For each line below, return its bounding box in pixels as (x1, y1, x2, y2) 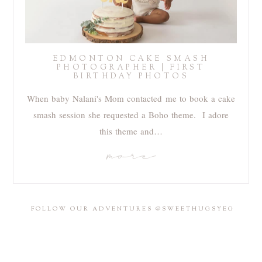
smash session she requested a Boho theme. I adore (33, 108, 229, 120)
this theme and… (99, 125, 163, 137)
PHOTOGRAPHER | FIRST (56, 62, 206, 73)
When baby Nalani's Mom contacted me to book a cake (27, 92, 235, 104)
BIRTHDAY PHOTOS (73, 71, 189, 82)
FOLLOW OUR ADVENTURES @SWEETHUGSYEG (31, 205, 235, 214)
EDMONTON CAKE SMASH (53, 53, 209, 64)
